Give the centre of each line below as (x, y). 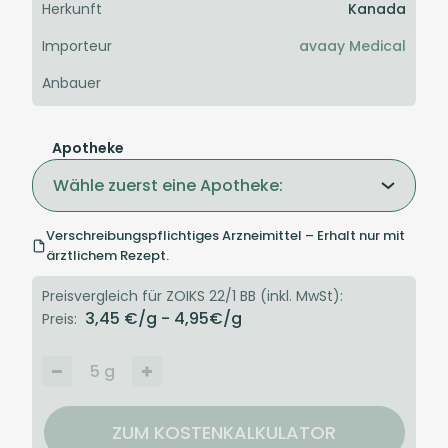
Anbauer (71, 83)
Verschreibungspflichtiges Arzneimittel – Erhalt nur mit (225, 236)
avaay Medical (352, 46)
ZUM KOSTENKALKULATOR (224, 433)
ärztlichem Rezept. (107, 256)
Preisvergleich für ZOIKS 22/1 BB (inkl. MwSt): (192, 296)
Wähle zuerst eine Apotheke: (168, 186)
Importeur (77, 46)
